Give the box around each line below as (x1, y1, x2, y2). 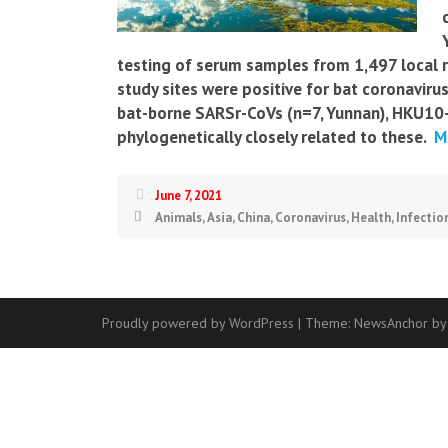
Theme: (305, 314, 354, 332)
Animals (155, 209, 202, 226)
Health (351, 209, 391, 226)
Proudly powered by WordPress (102, 314, 294, 332)
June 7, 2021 (155, 187, 222, 204)
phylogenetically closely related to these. (117, 126, 426, 148)
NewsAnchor (354, 314, 428, 332)
